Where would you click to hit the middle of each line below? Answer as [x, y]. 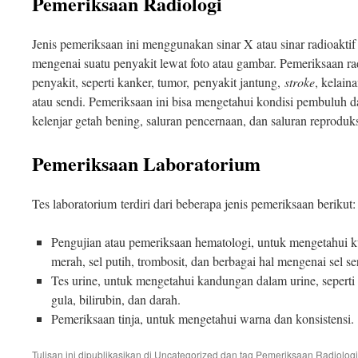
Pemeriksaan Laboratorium [146, 163]
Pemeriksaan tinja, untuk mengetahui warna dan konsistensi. [203, 318]
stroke [300, 82]
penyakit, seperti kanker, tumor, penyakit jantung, [158, 82]
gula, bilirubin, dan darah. [116, 299]
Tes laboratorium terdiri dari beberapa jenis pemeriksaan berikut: [194, 203]
